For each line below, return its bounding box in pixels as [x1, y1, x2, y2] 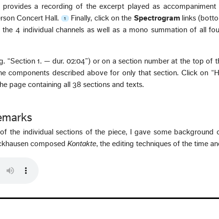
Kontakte [67, 140, 97, 148]
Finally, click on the [71, 14, 134, 22]
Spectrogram [133, 14, 180, 22]
